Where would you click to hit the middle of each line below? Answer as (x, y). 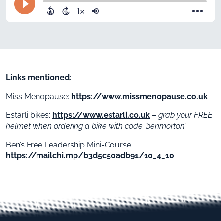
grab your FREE (185, 115)
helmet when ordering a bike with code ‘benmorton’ (96, 126)
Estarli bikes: (29, 115)
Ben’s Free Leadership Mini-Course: (69, 145)
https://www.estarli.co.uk (101, 115)
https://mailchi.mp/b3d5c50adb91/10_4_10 (90, 155)
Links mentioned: (39, 77)
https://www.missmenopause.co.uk (139, 96)
